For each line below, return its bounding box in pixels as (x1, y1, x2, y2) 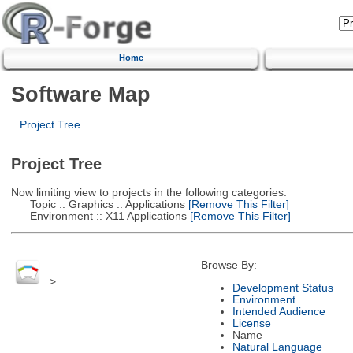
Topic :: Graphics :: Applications (10, 198, 185, 210)
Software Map (10, 81, 150, 106)
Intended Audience (232, 305, 325, 318)
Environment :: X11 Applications (10, 210, 187, 222)
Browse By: (200, 259, 257, 272)
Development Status (232, 281, 333, 294)
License (232, 317, 271, 329)
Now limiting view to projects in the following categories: (10, 186, 287, 199)
